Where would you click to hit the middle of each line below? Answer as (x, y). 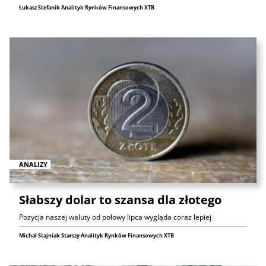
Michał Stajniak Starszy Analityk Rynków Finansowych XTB (96, 235)
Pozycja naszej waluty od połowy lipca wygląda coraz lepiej (115, 217)
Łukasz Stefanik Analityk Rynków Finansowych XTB (87, 8)
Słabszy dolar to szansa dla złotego (120, 199)
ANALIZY (33, 164)
